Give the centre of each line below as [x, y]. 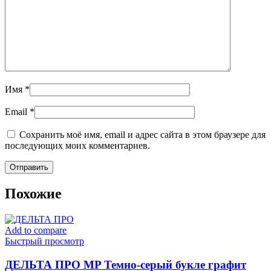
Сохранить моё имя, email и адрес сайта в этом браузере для [142, 135]
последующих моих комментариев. [77, 146]
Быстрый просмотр [44, 241]
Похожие [33, 194]
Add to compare [36, 230]
